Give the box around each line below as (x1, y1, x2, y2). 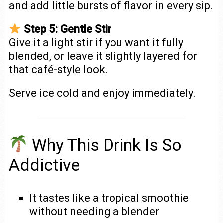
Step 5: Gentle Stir (23, 22, 111, 35)
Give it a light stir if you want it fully (8, 36, 183, 49)
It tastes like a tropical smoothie (29, 191, 189, 204)
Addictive (8, 154, 80, 175)
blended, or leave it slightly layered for (8, 49, 197, 62)
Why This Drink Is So (28, 134, 182, 155)
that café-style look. (8, 63, 108, 76)
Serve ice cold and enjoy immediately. (8, 86, 196, 99)
